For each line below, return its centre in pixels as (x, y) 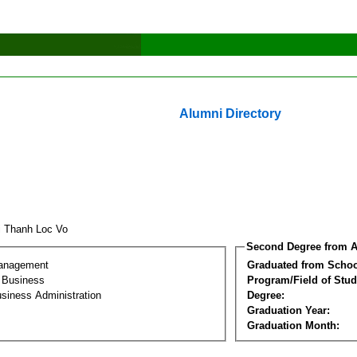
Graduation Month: (293, 325)
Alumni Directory (230, 114)
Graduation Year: (288, 310)
